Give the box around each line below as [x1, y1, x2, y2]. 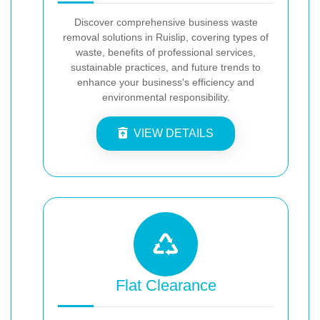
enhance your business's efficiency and [77, 76, 254, 88]
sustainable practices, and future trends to [71, 61, 261, 73]
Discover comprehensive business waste [74, 16, 258, 28]
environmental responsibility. [101, 91, 230, 103]
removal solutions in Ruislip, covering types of [63, 31, 269, 43]
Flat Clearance [115, 276, 216, 294]
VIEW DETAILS [134, 126, 214, 139]
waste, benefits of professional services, [76, 46, 256, 58]
